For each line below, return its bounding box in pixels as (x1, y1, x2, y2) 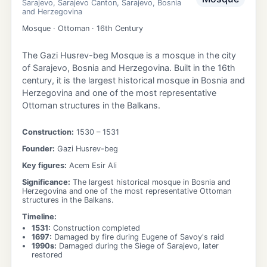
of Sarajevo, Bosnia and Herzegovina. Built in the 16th (22, 63, 235, 73)
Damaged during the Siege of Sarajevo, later (59, 241, 219, 250)
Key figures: (22, 161, 67, 170)
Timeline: (22, 212, 57, 221)
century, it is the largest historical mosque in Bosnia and (22, 75, 245, 86)
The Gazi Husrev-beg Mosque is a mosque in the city (22, 50, 236, 61)
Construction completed (53, 223, 140, 232)
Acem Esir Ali (69, 161, 117, 170)
